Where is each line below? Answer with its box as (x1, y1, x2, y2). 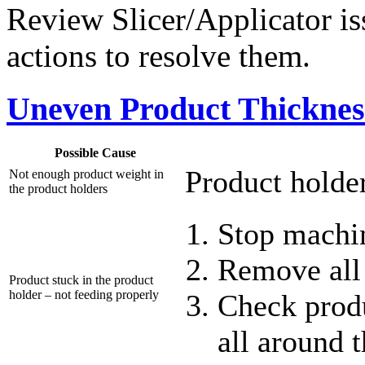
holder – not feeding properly (9, 287, 159, 301)
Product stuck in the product (9, 272, 153, 287)
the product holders (9, 181, 108, 196)
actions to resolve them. (7, 38, 310, 74)
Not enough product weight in (9, 166, 164, 181)
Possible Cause (55, 145, 136, 160)
